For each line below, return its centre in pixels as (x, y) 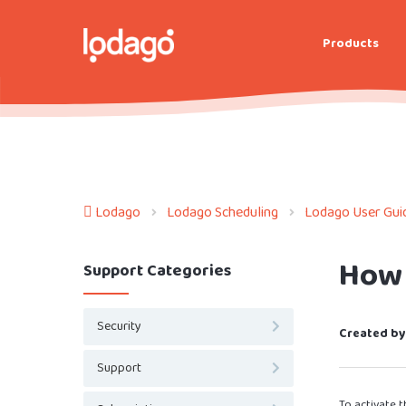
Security (119, 326)
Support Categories (157, 271)
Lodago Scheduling (222, 212)
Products (351, 43)
